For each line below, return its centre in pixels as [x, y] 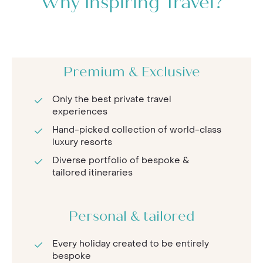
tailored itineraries [92, 173]
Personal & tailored [131, 218]
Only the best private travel [112, 99]
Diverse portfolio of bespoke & [121, 160]
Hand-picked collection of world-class [137, 130]
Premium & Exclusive [131, 73]
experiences [80, 112]
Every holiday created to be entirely [131, 244]
